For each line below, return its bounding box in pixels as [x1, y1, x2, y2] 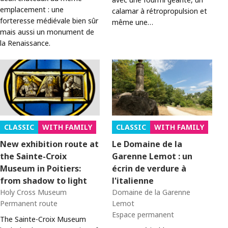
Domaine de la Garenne [112, 187, 191, 197]
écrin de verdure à [112, 162, 187, 174]
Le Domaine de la [112, 138, 183, 150]
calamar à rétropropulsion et [112, 6, 208, 16]
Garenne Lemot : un [112, 150, 193, 162]
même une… [112, 17, 154, 27]
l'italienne [112, 175, 154, 186]
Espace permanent [112, 209, 175, 219]
